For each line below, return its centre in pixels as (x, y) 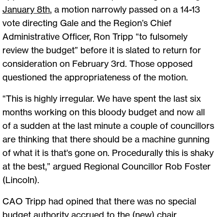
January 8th (26, 9)
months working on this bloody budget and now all (104, 112)
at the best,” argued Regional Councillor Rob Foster (107, 166)
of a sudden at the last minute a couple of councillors (108, 126)
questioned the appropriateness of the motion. (96, 77)
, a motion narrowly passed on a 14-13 (125, 9)
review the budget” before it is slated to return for (102, 50)
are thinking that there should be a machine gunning (106, 139)
